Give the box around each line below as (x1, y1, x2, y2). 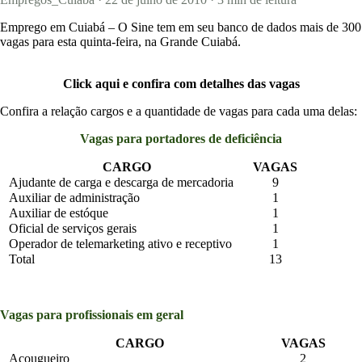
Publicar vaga (87, 156, 155, 168)
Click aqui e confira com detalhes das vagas (62, 77, 300, 90)
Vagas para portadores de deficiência (80, 132, 282, 145)
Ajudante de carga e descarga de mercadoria (6, 175, 234, 189)
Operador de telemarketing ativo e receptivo (6, 237, 232, 250)
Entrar (111, 122, 145, 135)
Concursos (31, 26, 86, 40)
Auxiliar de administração (6, 191, 140, 204)
